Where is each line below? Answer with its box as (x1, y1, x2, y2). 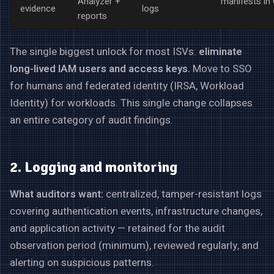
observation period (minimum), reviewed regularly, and (10, 238, 259, 254)
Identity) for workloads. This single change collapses (10, 95, 253, 111)
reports (78, 10, 107, 23)
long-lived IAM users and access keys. (10, 61, 190, 77)
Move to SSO (190, 61, 252, 77)
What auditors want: (10, 187, 103, 202)
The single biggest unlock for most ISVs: (10, 44, 199, 60)
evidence (20, 2, 56, 16)
